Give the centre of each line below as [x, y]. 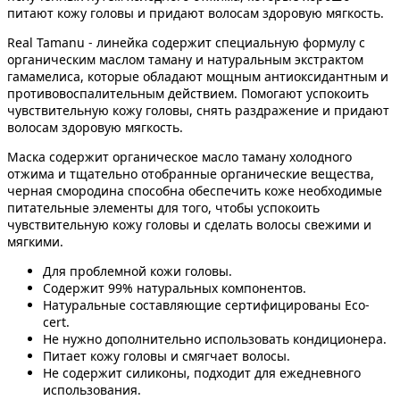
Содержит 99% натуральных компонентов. [175, 287]
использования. [92, 389]
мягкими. [35, 241]
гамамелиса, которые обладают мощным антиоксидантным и [198, 76]
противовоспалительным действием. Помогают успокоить [188, 93]
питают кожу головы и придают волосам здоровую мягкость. [196, 12]
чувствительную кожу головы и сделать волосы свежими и [189, 224]
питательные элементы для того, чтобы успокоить [163, 207]
